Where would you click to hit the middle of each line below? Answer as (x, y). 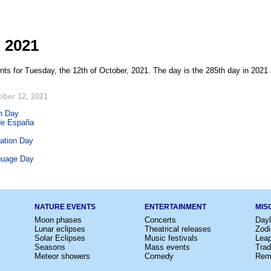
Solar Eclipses (60, 238)
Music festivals (171, 238)
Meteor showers (62, 256)
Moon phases (58, 220)
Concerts (160, 220)
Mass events (167, 247)
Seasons (50, 247)
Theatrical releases (178, 229)
